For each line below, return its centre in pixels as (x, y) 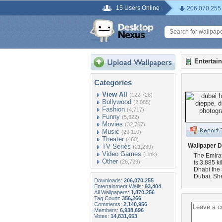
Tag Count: (108, 198)
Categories (113, 83)
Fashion (113, 109)
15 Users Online (138, 8)
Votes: (102, 216)
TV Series (116, 146)
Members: (107, 210)
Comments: (109, 204)
